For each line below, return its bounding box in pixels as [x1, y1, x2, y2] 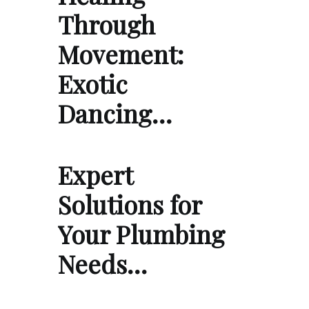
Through [58, 8, 155, 41]
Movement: [58, 37, 183, 71]
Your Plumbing [58, 217, 225, 251]
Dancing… [58, 97, 172, 130]
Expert [58, 158, 132, 192]
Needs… [58, 247, 147, 281]
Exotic [58, 67, 128, 101]
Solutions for [58, 188, 201, 221]
